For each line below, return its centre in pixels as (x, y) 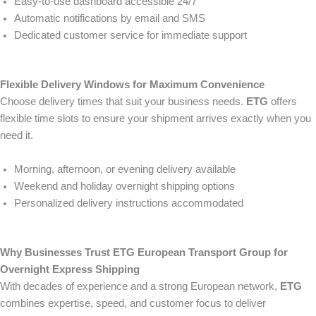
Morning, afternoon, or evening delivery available (125, 170)
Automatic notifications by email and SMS (110, 19)
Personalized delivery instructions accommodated (129, 203)
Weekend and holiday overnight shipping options (124, 187)
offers (282, 102)
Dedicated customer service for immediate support (130, 36)
